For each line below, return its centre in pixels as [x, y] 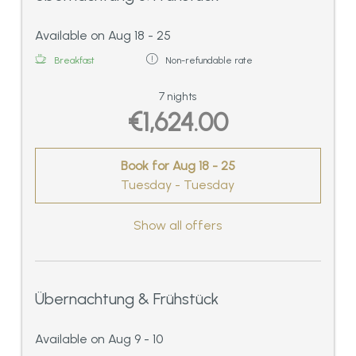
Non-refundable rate [209, 60]
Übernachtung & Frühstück [127, 298]
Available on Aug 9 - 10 [99, 339]
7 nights [178, 96]
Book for [147, 166]
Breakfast [74, 60]
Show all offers [178, 225]
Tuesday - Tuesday [178, 185]
